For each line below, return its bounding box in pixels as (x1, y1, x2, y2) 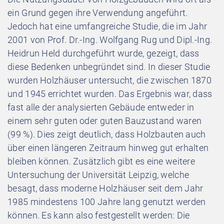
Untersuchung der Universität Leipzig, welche (7, 169, 189, 180)
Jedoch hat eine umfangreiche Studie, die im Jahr (7, 20, 207, 31)
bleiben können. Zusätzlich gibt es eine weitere (7, 155, 195, 166)
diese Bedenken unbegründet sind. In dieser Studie (7, 61, 210, 72)
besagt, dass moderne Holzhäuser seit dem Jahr (7, 182, 203, 193)
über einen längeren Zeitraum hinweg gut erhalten (7, 142, 209, 153)
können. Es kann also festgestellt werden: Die (7, 209, 190, 220)
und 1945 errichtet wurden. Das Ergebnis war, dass (7, 88, 212, 99)
